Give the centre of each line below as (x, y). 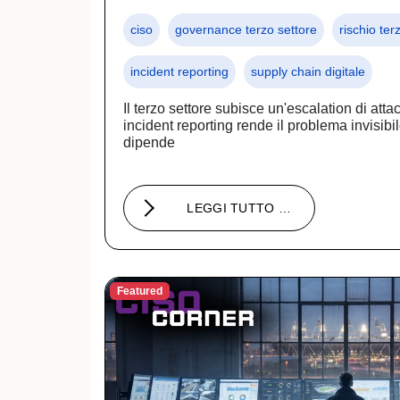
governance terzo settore (246, 29)
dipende (149, 142)
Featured (139, 291)
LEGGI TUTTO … (239, 208)
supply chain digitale (308, 71)
